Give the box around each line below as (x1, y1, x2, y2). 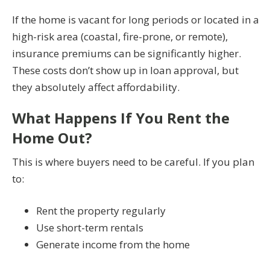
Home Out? (12, 127, 92, 148)
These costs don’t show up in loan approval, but (12, 63, 239, 77)
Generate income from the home (36, 237, 190, 252)
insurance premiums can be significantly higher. (12, 46, 241, 60)
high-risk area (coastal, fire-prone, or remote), (12, 29, 228, 43)
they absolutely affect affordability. (12, 80, 180, 94)
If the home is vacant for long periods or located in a (12, 12, 259, 27)
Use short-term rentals (36, 221, 143, 235)
